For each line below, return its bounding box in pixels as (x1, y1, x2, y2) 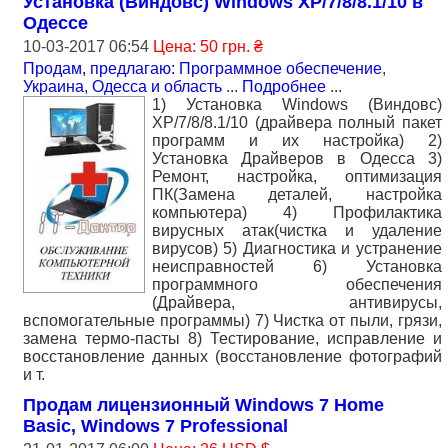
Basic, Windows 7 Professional (23, 416, 288, 437)
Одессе (23, 13, 88, 34)
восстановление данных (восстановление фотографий (23, 348, 442, 366)
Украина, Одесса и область (23, 78, 222, 96)
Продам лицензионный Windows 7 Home (23, 395, 384, 416)
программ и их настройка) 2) (152, 132, 442, 150)
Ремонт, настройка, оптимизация (152, 168, 442, 186)
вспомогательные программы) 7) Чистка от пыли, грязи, (23, 312, 442, 330)
